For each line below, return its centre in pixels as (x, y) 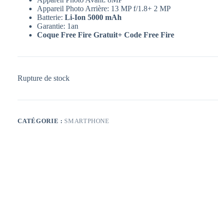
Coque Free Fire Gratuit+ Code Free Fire (106, 35)
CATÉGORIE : (41, 121)
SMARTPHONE (87, 121)
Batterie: (50, 17)
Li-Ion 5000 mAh (92, 17)
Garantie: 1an (58, 26)
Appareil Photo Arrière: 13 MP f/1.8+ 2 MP (104, 8)
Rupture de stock (44, 78)
